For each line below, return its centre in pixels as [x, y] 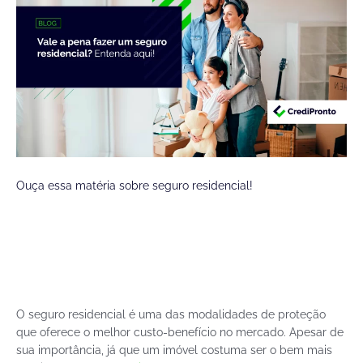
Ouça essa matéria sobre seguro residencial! [135, 185]
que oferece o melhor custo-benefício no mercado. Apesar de [180, 332]
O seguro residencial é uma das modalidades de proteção [171, 314]
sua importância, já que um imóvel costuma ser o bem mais [174, 350]
